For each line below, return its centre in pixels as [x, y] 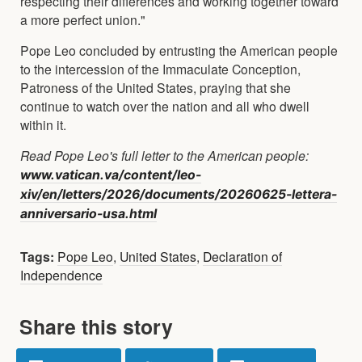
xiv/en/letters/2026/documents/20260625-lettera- [179, 194]
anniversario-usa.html [88, 213]
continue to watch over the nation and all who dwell [165, 105]
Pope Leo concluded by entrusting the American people [179, 50]
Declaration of [242, 256]
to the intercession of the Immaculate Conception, [160, 68]
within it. [43, 124]
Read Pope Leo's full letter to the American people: [164, 155]
